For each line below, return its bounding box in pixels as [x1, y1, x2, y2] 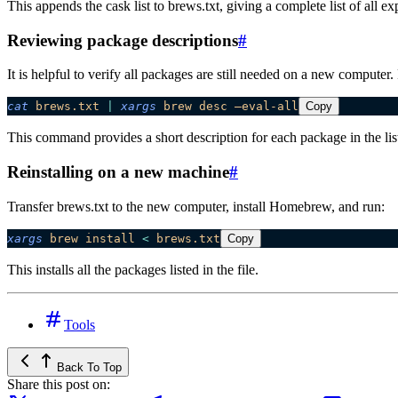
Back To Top [57, 360, 122, 374]
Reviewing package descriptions [7, 30, 238, 50]
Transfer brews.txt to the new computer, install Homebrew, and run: [7, 198, 385, 214]
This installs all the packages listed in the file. [7, 261, 259, 277]
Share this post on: [7, 376, 110, 392]
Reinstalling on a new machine [7, 163, 229, 181]
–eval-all [227, 99, 298, 114]
